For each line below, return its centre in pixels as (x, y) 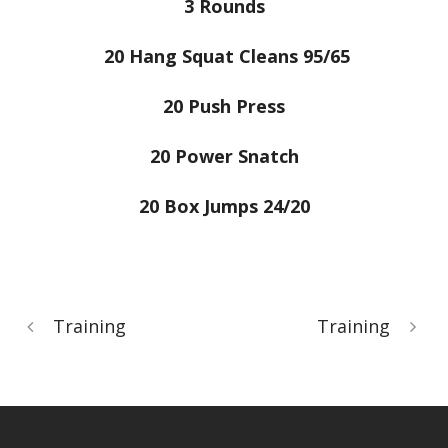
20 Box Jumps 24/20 (224, 206)
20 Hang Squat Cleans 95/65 (224, 56)
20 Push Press (224, 106)
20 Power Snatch (224, 156)
